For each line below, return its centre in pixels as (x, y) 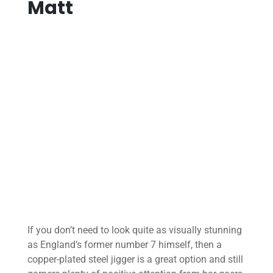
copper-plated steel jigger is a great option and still (135, 259)
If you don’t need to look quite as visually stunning (134, 230)
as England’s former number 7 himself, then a (124, 244)
